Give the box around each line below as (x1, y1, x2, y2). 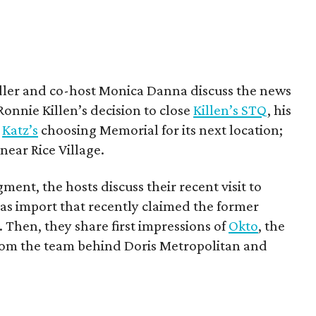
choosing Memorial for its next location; (38, 121, 284, 138)
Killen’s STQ (193, 102, 268, 119)
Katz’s (2, 121, 39, 138)
